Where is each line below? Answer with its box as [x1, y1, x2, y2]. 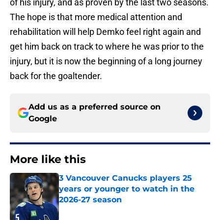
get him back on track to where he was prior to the [10, 41, 204, 52]
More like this [10, 153, 86, 166]
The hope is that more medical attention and [10, 12, 182, 23]
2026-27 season [59, 195, 122, 205]
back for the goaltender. [10, 71, 104, 82]
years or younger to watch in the [59, 184, 194, 194]
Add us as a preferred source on [28, 102, 161, 112]
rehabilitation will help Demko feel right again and [10, 27, 201, 37]
